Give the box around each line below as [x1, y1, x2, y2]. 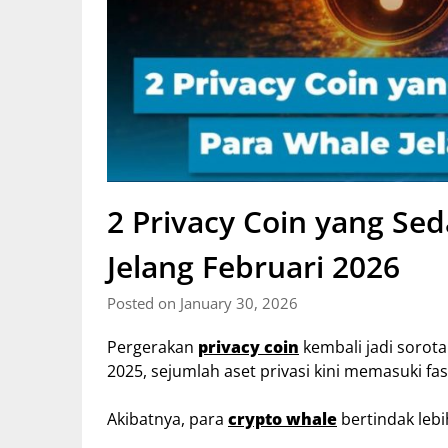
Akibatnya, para [107, 407, 228, 430]
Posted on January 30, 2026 [107, 292, 298, 313]
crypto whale [228, 407, 337, 430]
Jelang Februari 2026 [107, 245, 400, 287]
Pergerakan [107, 335, 198, 358]
